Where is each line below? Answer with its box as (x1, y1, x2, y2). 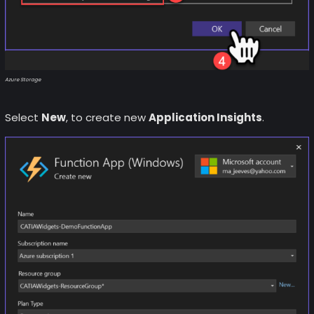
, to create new (65, 110, 149, 125)
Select (4, 110, 41, 125)
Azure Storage (4, 76, 41, 83)
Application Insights (148, 110, 262, 125)
